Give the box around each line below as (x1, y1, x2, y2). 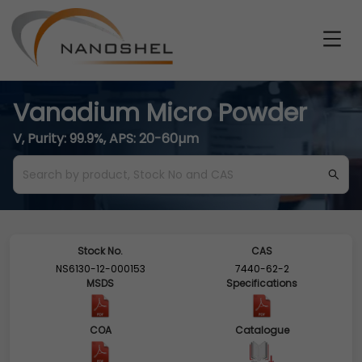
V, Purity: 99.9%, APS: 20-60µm (13, 129, 199, 148)
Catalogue (234, 323, 289, 337)
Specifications (226, 276, 297, 290)
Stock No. (78, 244, 123, 258)
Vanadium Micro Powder (13, 96, 307, 130)
